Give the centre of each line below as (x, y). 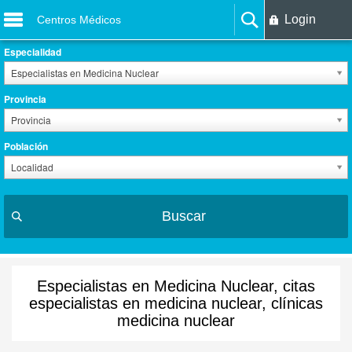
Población (26, 146)
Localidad (32, 167)
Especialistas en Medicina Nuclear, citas (176, 286)
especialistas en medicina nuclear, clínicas (176, 303)
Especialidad (33, 52)
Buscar (184, 216)
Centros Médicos (79, 20)
